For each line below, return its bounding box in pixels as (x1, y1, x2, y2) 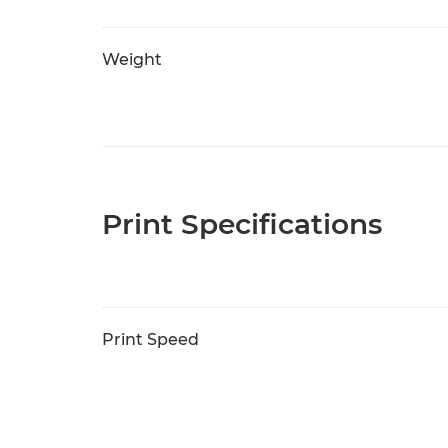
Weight (102, 50, 162, 69)
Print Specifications (102, 207, 382, 241)
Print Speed (102, 330, 199, 349)
